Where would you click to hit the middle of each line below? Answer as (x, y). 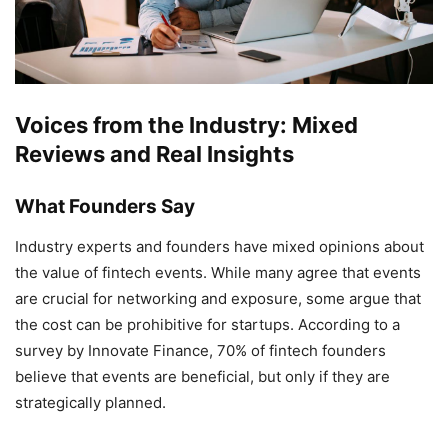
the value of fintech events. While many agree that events (218, 272)
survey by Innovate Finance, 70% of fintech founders (200, 350)
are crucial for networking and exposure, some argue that (218, 298)
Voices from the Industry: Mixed (186, 124)
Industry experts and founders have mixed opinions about (219, 246)
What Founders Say (105, 206)
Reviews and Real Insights (154, 153)
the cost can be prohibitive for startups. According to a (207, 324)
